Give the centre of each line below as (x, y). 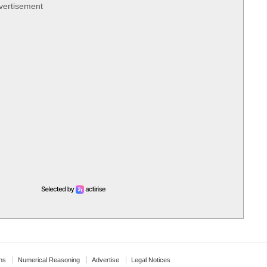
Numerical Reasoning (49, 260)
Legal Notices (151, 260)
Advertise (105, 260)
